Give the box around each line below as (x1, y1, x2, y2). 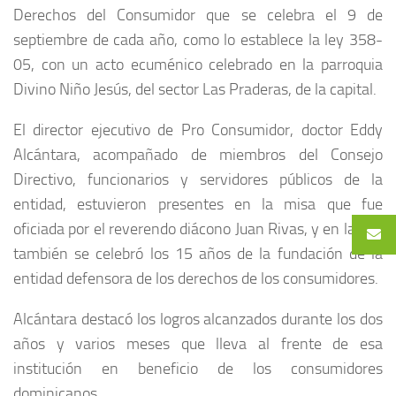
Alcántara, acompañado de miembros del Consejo (13, 144, 383, 164)
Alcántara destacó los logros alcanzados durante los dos (13, 308, 383, 329)
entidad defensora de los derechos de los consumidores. (13, 268, 378, 288)
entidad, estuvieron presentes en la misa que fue (13, 194, 383, 214)
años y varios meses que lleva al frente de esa (13, 333, 383, 354)
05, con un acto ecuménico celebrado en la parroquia (13, 54, 383, 74)
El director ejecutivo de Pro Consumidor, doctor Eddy (13, 119, 383, 140)
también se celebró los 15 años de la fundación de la (13, 243, 383, 263)
